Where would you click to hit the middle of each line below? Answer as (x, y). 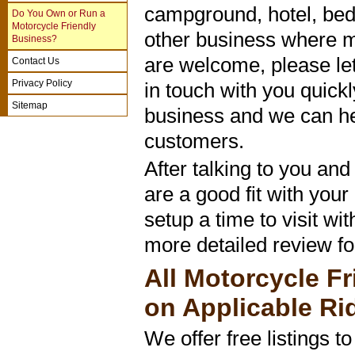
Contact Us (36, 61)
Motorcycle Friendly (54, 26)
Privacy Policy (42, 83)
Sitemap (30, 105)
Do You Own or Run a (59, 13)
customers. (194, 141)
